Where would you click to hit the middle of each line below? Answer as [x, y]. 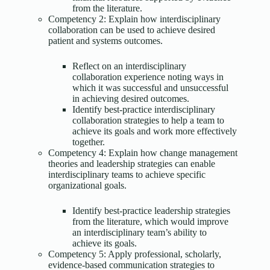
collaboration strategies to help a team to [148, 121]
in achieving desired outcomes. [131, 99]
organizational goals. [87, 186]
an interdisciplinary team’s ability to [140, 233]
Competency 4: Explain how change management [143, 153]
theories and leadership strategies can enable [132, 164]
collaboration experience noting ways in [148, 77]
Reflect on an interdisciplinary [129, 66]
